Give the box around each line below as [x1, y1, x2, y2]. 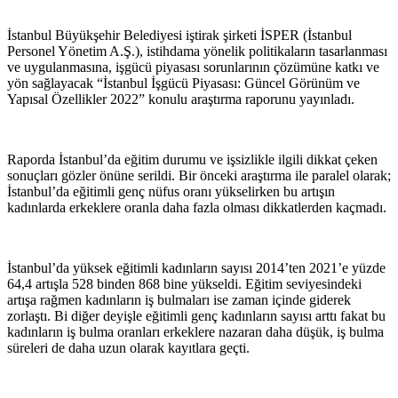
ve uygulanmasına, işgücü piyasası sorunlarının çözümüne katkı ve [7, 59, 379, 75]
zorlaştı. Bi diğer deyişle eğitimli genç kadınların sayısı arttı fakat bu [7, 307, 386, 323]
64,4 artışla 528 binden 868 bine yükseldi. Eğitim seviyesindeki [7, 275, 362, 291]
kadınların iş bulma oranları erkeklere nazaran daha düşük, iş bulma [7, 323, 384, 339]
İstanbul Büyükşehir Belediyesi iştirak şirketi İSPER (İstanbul [7, 27, 352, 43]
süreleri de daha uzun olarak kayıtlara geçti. [7, 339, 250, 355]
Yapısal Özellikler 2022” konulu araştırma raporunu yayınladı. [7, 91, 354, 107]
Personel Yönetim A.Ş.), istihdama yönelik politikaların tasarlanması [7, 43, 387, 59]
